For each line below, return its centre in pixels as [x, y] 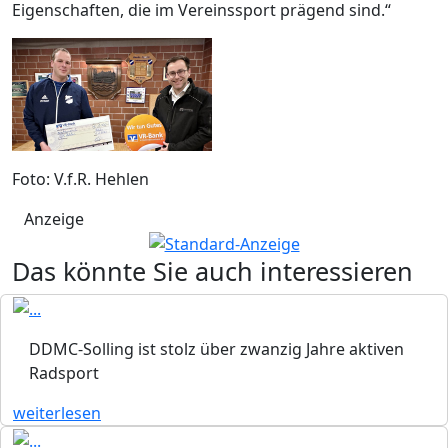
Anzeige [54, 218]
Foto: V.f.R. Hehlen [80, 178]
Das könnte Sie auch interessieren [212, 271]
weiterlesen [57, 413]
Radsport [64, 373]
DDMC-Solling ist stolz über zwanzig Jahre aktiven [216, 349]
